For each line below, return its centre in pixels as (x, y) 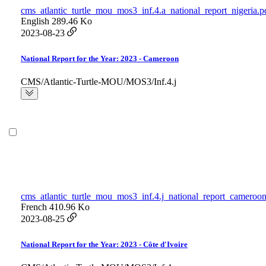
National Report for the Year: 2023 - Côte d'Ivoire (104, 245)
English (35, 21)
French (34, 207)
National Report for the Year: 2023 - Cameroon (100, 59)
